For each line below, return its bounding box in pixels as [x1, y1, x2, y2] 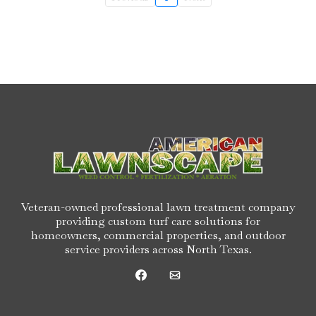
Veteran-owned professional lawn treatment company [21, 199, 295, 214]
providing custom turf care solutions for [56, 213, 260, 229]
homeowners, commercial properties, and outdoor [30, 227, 286, 243]
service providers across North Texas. [64, 241, 252, 257]
